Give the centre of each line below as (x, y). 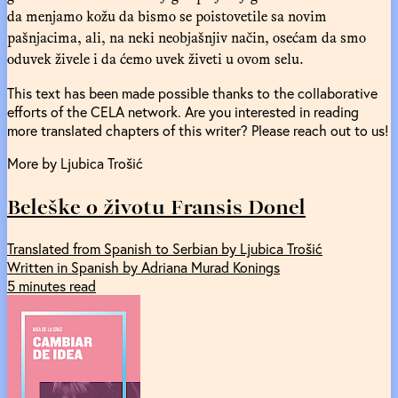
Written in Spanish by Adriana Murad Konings (143, 267)
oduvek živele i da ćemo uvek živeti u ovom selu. (155, 58)
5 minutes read (52, 286)
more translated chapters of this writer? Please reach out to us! (198, 130)
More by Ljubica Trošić (75, 163)
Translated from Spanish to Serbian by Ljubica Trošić (165, 249)
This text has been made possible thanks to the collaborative (192, 92)
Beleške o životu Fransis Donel (156, 206)
